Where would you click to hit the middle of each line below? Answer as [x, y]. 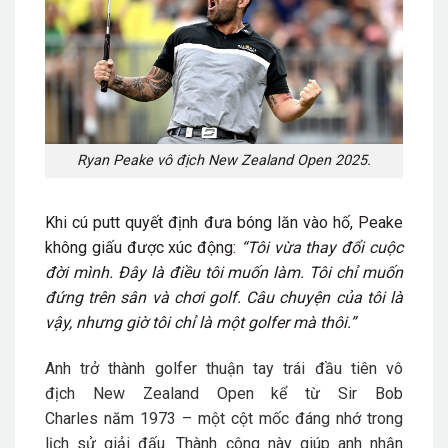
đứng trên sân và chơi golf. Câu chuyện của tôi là [224, 298]
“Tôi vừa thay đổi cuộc [322, 248]
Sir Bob [371, 393]
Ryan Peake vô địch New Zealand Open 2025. [224, 161]
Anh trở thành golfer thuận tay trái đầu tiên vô [224, 368]
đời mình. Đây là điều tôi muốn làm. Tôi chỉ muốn [224, 273]
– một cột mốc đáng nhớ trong [289, 418]
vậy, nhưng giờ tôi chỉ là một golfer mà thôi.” [200, 323]
